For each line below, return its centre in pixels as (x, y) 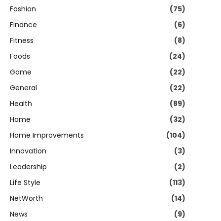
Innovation (28, 151)
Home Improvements (47, 135)
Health (21, 104)
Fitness (22, 40)
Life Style (25, 183)
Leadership (28, 167)
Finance (23, 25)
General (23, 88)
